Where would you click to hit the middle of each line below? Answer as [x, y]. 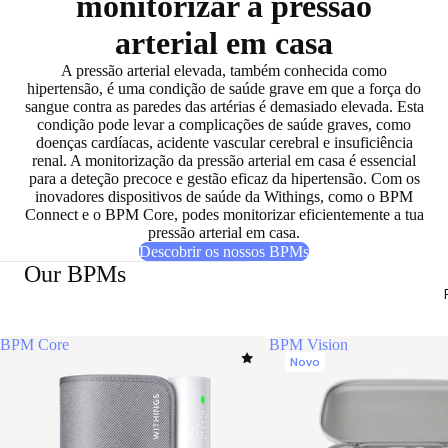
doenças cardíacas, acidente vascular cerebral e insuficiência [224, 142]
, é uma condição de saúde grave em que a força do [260, 88]
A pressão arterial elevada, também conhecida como [224, 70]
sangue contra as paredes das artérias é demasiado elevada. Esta [224, 106]
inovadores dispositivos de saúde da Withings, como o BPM [224, 196]
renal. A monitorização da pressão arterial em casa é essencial [224, 160]
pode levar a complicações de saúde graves [233, 124]
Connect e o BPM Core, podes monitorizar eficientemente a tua [224, 214]
